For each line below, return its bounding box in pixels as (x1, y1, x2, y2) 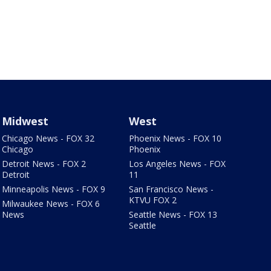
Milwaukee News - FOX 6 (1, 198, 100, 210)
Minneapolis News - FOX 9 (1, 183, 105, 195)
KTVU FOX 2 (129, 194, 177, 206)
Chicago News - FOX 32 (1, 132, 94, 145)
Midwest (1, 114, 48, 129)
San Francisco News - (129, 183, 214, 195)
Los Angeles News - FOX (129, 158, 226, 170)
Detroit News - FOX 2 (1, 158, 86, 170)
